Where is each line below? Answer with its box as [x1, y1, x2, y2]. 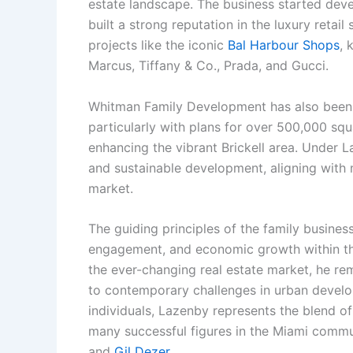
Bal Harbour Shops [228, 37, 340, 53]
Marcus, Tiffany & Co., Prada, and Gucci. [88, 58, 329, 73]
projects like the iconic [88, 37, 228, 53]
